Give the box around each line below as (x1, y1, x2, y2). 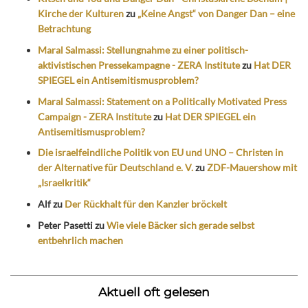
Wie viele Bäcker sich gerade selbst (107, 219, 254, 232)
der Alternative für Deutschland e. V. (38, 162, 193, 174)
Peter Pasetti (38, 219, 93, 232)
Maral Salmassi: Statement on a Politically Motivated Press (38, 95, 287, 107)
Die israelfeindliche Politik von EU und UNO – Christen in (38, 146, 283, 159)
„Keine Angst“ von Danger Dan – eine (137, 8, 295, 20)
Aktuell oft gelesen (98, 284, 210, 299)
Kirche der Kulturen (38, 8, 124, 20)
